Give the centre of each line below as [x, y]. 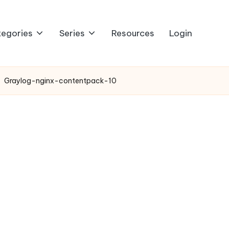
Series [72, 33]
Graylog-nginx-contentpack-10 [60, 81]
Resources [133, 33]
